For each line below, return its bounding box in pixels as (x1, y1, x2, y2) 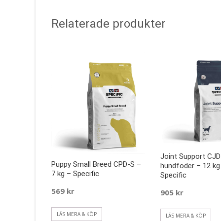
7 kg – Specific (51, 169, 99, 179)
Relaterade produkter (51, 16, 166, 31)
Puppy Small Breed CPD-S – (51, 160, 141, 169)
